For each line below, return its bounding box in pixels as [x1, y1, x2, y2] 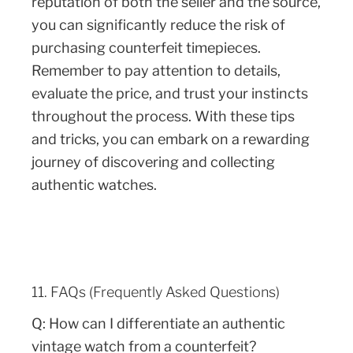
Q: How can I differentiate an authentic [32, 315, 285, 333]
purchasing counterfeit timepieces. [32, 39, 261, 57]
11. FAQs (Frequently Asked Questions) [32, 283, 280, 300]
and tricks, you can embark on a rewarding [32, 131, 310, 148]
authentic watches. [32, 176, 157, 194]
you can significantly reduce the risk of [32, 17, 285, 34]
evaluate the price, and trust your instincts [32, 85, 308, 102]
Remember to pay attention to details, [32, 62, 281, 80]
